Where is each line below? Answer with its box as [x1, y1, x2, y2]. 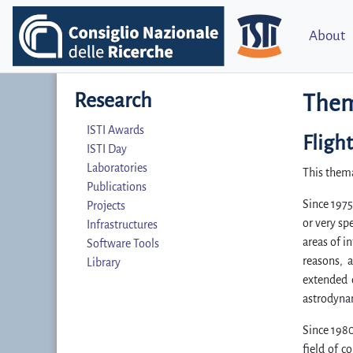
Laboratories [87, 162, 147, 174]
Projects [87, 199, 125, 212]
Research [74, 90, 152, 112]
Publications [87, 180, 147, 193]
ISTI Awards [87, 124, 144, 136]
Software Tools [87, 237, 159, 250]
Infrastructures [87, 218, 158, 231]
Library [87, 256, 121, 269]
